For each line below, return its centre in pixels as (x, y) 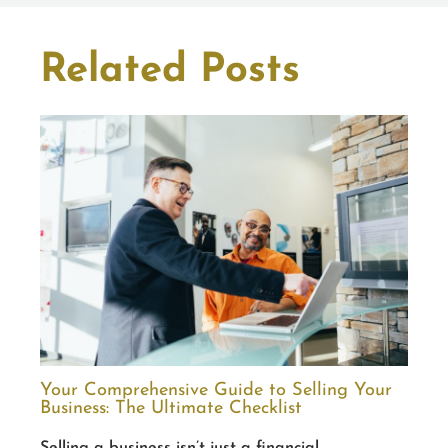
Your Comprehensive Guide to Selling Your (216, 391)
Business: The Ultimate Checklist (171, 409)
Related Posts (170, 71)
